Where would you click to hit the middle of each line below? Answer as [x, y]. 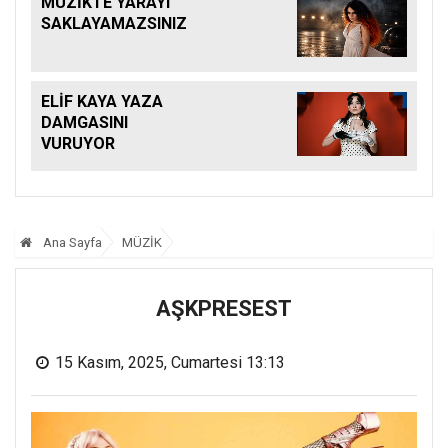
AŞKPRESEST [224, 309]
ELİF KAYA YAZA [102, 102]
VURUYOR [78, 144]
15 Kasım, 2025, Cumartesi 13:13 [170, 363]
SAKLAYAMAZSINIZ [114, 24]
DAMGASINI [84, 123]
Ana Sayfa [71, 243]
